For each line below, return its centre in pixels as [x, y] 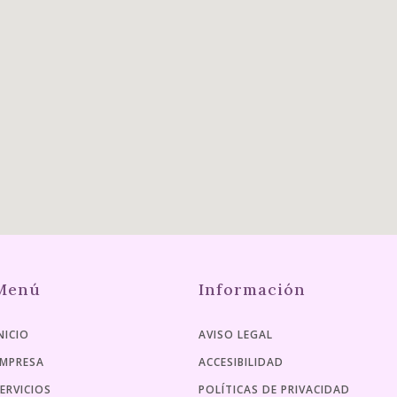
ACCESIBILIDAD [241, 362]
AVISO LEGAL [236, 335]
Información [252, 289]
